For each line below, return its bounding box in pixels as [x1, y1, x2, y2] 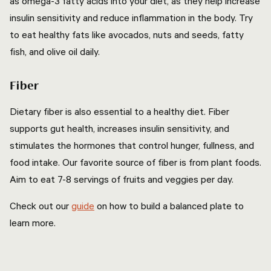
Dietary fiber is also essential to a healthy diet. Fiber [10, 105, 229, 117]
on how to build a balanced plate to [94, 200, 244, 212]
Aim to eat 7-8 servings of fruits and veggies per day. [10, 173, 236, 185]
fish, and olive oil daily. [10, 45, 102, 57]
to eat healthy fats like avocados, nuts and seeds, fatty [10, 28, 244, 41]
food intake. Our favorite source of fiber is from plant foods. [10, 156, 261, 168]
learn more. [10, 217, 58, 229]
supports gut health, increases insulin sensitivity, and [10, 122, 229, 134]
